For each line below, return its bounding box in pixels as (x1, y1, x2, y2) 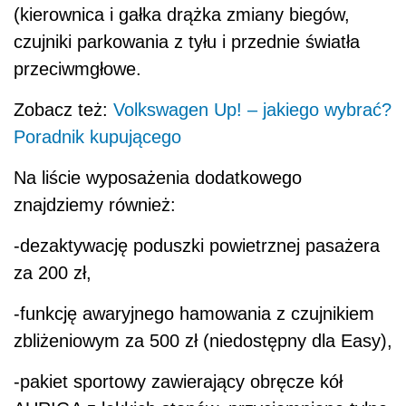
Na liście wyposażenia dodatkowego (14, 168, 302, 188)
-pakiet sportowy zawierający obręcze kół (14, 372, 343, 392)
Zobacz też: (14, 100, 113, 121)
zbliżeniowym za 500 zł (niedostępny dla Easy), (14, 331, 392, 352)
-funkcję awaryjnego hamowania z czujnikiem (14, 304, 374, 324)
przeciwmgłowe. (14, 59, 141, 80)
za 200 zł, (14, 263, 92, 284)
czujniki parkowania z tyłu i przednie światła (14, 32, 360, 53)
